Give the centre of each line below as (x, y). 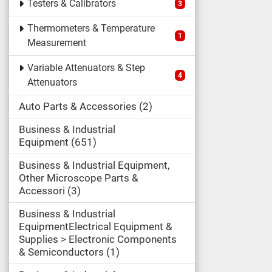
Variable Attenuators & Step (86, 68)
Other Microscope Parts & (79, 178)
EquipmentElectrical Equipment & (96, 226)
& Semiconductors (61, 252)
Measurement (56, 43)
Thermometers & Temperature (91, 28)
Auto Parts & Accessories (78, 106)
